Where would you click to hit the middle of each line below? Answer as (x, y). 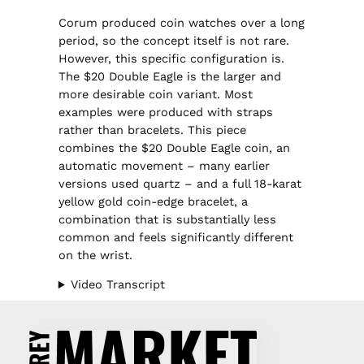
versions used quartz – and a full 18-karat (180, 183)
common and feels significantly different (175, 237)
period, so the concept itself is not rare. (173, 40)
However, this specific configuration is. (171, 58)
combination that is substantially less (167, 219)
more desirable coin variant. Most (155, 94)
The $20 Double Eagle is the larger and (169, 76)
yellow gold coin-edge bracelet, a (153, 201)
